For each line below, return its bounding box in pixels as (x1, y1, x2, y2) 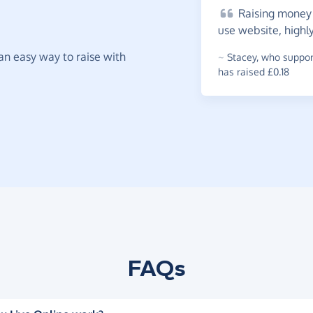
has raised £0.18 (218, 66, 289, 78)
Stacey (227, 51, 256, 64)
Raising (235, 6, 275, 21)
